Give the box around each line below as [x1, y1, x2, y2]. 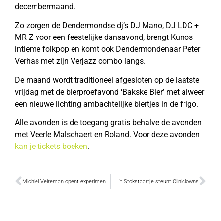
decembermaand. [15, 1, 75, 11]
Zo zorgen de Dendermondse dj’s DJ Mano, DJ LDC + [15, 21, 199, 31]
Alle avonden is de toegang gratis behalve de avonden [15, 118, 202, 128]
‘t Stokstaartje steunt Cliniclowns [119, 178, 199, 185]
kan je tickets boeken [15, 142, 87, 151]
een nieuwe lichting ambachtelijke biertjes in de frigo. [15, 99, 198, 109]
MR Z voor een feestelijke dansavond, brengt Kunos [15, 33, 193, 42]
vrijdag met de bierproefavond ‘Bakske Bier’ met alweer [15, 87, 204, 97]
